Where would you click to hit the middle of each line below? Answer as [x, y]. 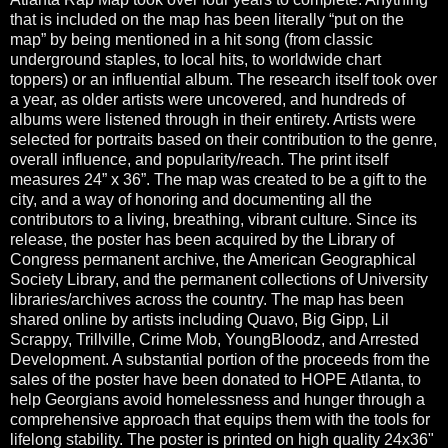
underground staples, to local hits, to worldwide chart [195, 59]
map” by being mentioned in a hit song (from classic [191, 39]
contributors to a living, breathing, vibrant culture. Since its [213, 219]
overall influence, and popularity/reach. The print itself [199, 159]
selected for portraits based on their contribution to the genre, [223, 139]
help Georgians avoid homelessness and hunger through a [217, 399]
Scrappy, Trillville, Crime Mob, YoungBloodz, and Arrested [214, 339]
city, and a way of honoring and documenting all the [191, 199]
